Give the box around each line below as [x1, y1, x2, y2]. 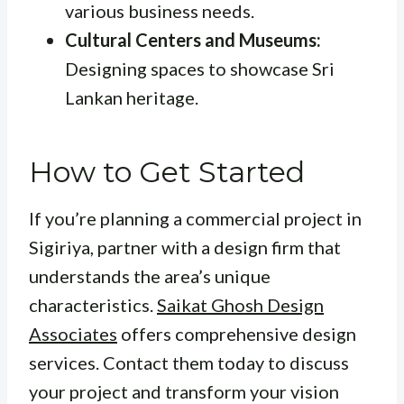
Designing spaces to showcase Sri [65, 57, 335, 79]
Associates [29, 322, 117, 344]
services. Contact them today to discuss [29, 351, 349, 373]
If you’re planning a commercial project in [29, 207, 362, 229]
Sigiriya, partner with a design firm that [29, 235, 341, 258]
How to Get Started [29, 153, 305, 189]
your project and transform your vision [29, 380, 339, 402]
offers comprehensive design [117, 322, 356, 344]
